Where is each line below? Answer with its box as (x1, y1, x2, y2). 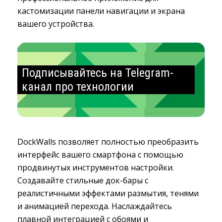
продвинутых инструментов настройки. (17, 162, 174, 173)
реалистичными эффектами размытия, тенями (17, 188, 199, 199)
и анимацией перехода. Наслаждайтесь (17, 201, 172, 212)
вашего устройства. (17, 18, 94, 29)
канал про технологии (22, 80, 134, 94)
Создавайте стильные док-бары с (17, 175, 148, 186)
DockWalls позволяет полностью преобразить (17, 136, 199, 147)
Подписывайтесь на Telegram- (22, 66, 173, 80)
